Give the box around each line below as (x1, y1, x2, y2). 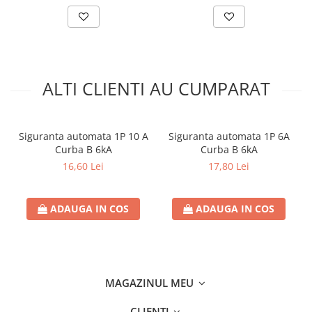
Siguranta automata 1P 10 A (18, 130, 148, 143)
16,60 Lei (63, 159, 104, 173)
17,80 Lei (208, 159, 249, 173)
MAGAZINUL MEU (105, 276, 196, 290)
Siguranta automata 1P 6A (168, 130, 290, 143)
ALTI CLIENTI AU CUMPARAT (42, 77, 270, 101)
